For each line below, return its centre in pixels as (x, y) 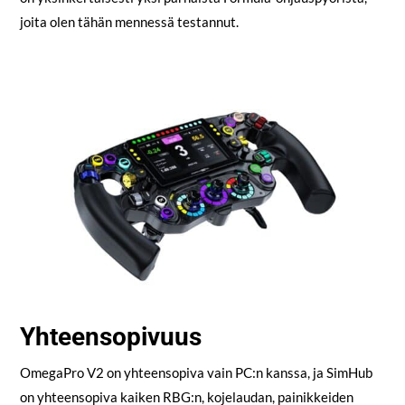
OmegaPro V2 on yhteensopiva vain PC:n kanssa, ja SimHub (196, 372)
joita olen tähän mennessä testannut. (129, 22)
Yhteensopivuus (110, 336)
